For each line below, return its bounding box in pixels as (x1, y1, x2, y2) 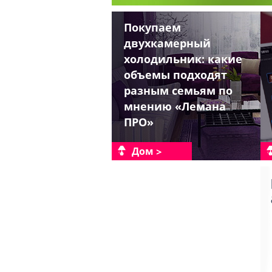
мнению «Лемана (124, 99, 226, 114)
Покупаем (124, 20, 181, 35)
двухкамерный (124, 36, 211, 50)
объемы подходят (124, 67, 227, 82)
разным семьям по (124, 83, 233, 98)
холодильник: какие (124, 52, 242, 66)
